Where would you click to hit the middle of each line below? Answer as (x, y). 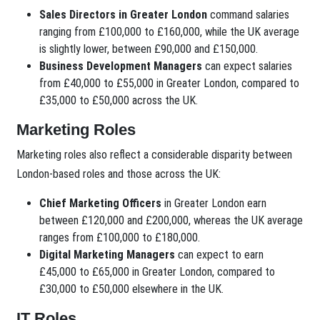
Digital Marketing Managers (107, 255)
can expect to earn (220, 255)
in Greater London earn (214, 204)
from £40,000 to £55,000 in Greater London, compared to (170, 84)
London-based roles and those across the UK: (119, 174)
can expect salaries (247, 66)
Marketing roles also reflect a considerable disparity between (155, 155)
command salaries (249, 15)
